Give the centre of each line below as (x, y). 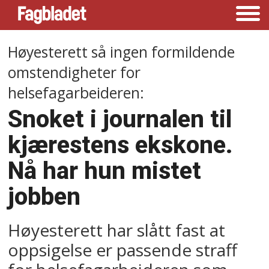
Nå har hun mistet (105, 171)
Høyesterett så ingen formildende (122, 52)
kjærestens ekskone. (121, 145)
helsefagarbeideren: (76, 92)
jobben (44, 196)
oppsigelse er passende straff (123, 249)
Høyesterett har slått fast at (117, 230)
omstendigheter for (74, 72)
